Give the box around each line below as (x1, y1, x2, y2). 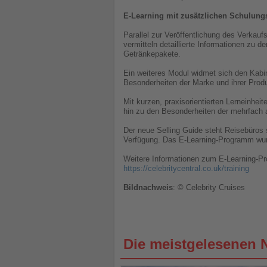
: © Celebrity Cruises (173, 183, 245, 193)
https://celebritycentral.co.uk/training (123, 164, 249, 173)
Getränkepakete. (123, 49, 181, 59)
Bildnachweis (123, 183, 173, 193)
